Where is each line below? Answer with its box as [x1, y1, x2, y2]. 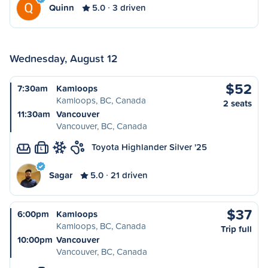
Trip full [221, 223, 252, 235]
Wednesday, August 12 [10, 50, 118, 66]
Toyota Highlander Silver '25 [92, 141, 207, 153]
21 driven [111, 169, 148, 181]
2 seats [223, 97, 252, 109]
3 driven [112, 1, 146, 14]
